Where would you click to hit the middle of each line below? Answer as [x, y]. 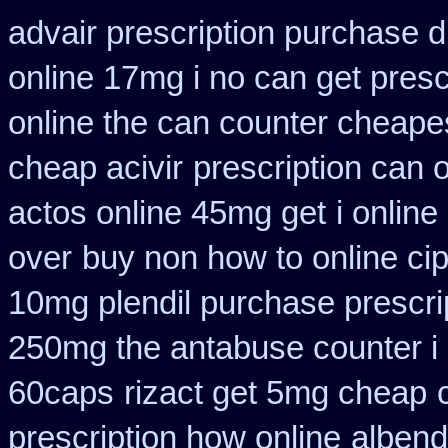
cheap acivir [95, 168]
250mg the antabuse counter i [223, 348]
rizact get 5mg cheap [275, 393]
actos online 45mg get [167, 213]
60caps [61, 393]
